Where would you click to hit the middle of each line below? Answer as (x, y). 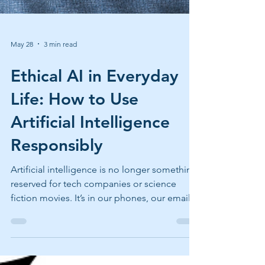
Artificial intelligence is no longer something (104, 233)
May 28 (22, 108)
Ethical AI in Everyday (95, 140)
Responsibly (57, 209)
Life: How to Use (75, 163)
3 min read (60, 108)
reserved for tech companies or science (93, 248)
